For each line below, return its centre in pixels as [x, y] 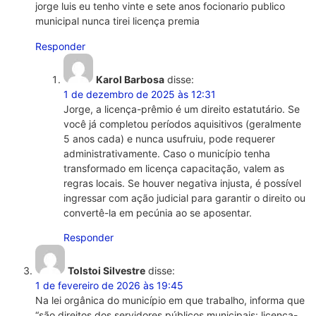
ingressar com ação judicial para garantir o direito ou [184, 197]
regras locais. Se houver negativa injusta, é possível [182, 183]
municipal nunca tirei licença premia [117, 21]
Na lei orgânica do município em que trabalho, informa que [170, 300]
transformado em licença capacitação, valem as [174, 168]
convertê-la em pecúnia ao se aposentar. [158, 212]
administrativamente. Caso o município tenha [167, 153]
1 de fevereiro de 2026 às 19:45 [109, 286]
